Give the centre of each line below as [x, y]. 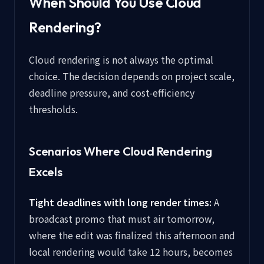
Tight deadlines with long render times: [120, 202]
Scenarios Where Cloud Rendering [121, 151]
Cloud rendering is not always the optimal [121, 60]
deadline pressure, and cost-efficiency [112, 93]
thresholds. [53, 109]
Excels [46, 172]
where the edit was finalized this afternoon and [132, 235]
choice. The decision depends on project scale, [132, 76]
